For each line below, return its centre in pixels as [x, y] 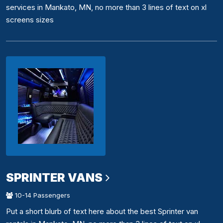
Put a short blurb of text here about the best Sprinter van [102, 212]
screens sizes [30, 20]
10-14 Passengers [42, 195]
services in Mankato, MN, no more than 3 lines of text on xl [106, 7]
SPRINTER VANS [54, 178]
